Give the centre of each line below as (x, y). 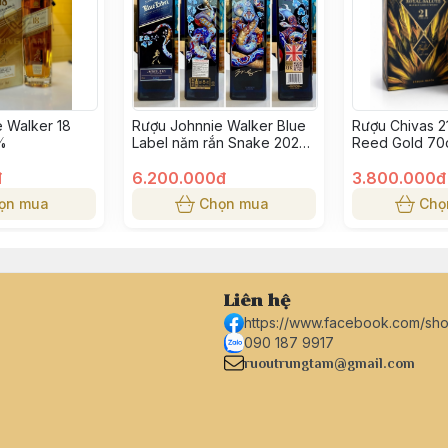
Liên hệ (257, 300)
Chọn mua (234, 203)
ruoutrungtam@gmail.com (329, 363)
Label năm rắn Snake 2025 (219, 142)
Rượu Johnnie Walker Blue (219, 125)
